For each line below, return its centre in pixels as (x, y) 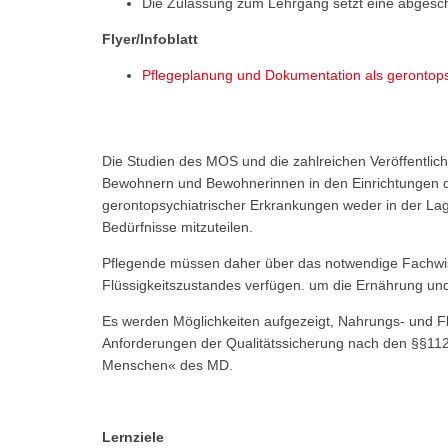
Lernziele (133, 436)
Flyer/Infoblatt (150, 38)
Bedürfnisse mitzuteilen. (177, 226)
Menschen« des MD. (167, 364)
